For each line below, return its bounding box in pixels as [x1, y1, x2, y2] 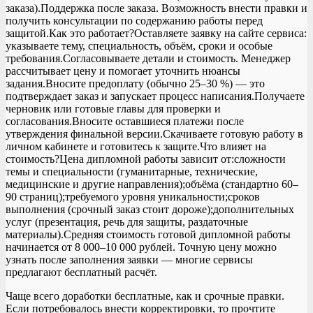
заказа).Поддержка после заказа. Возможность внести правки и [6, 1, 307, 14]
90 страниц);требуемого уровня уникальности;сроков [6, 190, 260, 203]
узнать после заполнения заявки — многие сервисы [6, 253, 253, 265]
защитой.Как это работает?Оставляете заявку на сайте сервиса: [6, 27, 307, 39]
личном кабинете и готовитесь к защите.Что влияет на [6, 140, 266, 152]
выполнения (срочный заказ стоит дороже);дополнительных [6, 203, 294, 215]
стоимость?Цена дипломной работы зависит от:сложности [6, 152, 286, 165]
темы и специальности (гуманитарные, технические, [6, 165, 258, 177]
